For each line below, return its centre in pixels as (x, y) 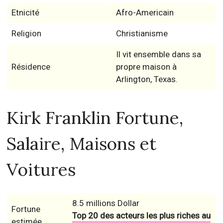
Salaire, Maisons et (82, 144)
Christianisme (142, 33)
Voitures (41, 169)
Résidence (31, 67)
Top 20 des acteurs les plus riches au (141, 216)
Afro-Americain (145, 12)
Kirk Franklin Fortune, (95, 118)
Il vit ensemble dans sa (158, 54)
